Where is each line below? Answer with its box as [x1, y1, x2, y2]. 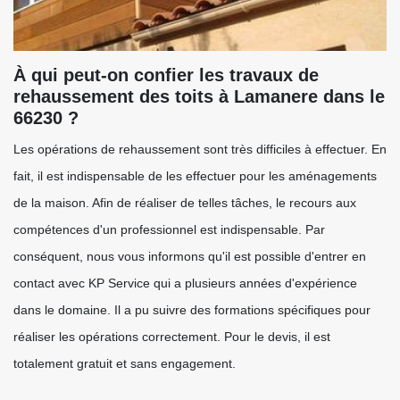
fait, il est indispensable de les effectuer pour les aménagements [13, 169, 377, 183]
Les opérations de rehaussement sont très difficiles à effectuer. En [13, 142, 387, 156]
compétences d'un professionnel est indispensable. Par [13, 222, 325, 237]
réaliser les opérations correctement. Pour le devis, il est [13, 329, 330, 344]
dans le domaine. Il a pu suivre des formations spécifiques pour [13, 303, 371, 317]
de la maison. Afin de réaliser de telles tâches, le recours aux [13, 196, 356, 210]
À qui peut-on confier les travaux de [13, 65, 319, 85]
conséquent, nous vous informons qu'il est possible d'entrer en [13, 249, 366, 263]
